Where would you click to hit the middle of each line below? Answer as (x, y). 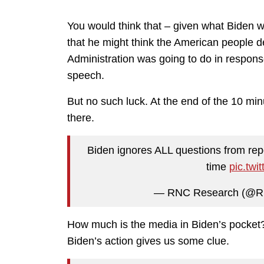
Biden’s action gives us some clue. (148, 241)
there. (81, 118)
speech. (86, 76)
